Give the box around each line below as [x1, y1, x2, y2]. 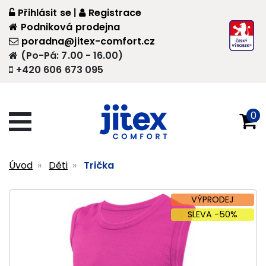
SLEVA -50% [188, 208, 237, 221]
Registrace [88, 6, 142, 20]
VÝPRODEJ [191, 194, 234, 206]
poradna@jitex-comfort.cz [21, 34, 156, 48]
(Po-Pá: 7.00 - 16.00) [21, 49, 123, 62]
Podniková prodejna [21, 20, 120, 34]
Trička [84, 159, 114, 173]
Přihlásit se [18, 6, 71, 20]
